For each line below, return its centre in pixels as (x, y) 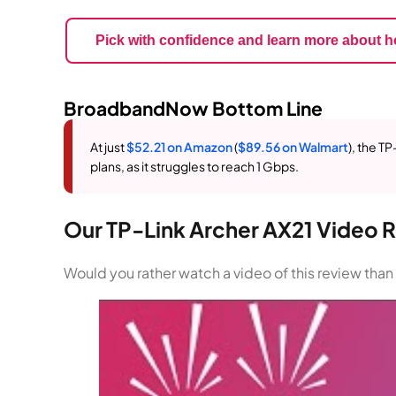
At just (108, 146)
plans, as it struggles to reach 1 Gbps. (194, 166)
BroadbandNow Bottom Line (193, 108)
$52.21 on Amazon (179, 146)
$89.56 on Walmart (293, 146)
